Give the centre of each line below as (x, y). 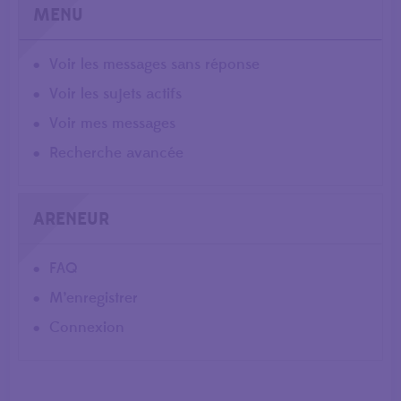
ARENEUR (72, 219)
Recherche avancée (117, 153)
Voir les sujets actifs (116, 94)
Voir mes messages (113, 123)
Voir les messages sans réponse (155, 64)
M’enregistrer (94, 299)
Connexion (87, 328)
